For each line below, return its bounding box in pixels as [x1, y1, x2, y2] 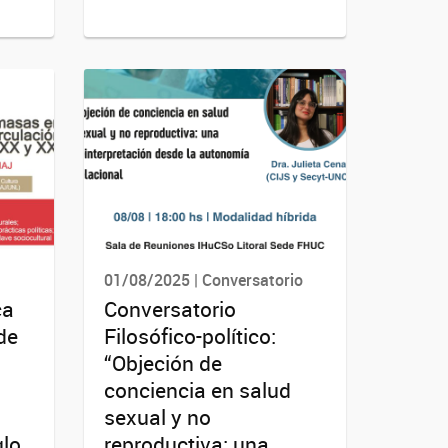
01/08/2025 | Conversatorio [103, 268, 303, 291]
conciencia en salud [103, 376, 291, 405]
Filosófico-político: [103, 322, 276, 351]
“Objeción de [103, 349, 222, 378]
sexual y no [103, 403, 211, 432]
